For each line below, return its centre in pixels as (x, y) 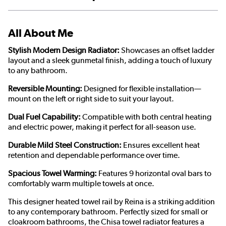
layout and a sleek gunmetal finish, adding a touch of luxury (110, 61)
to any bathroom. (38, 71)
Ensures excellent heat (161, 145)
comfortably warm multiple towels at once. (81, 184)
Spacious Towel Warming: (53, 174)
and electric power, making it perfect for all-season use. (102, 127)
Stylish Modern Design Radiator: (65, 50)
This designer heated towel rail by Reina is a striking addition (111, 202)
